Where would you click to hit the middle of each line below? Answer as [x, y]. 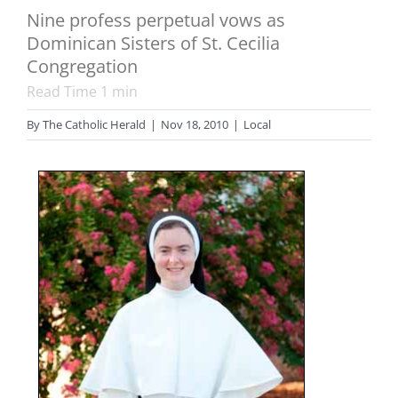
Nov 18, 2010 [195, 125]
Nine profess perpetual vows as [156, 20]
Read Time [64, 92]
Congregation [82, 67]
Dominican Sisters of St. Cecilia [153, 44]
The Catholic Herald [94, 125]
